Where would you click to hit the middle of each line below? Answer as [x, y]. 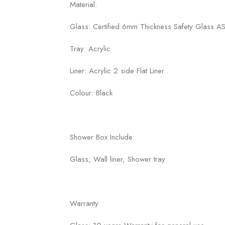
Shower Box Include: [102, 137]
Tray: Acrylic [90, 48]
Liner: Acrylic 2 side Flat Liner [117, 71]
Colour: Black [91, 93]
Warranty [84, 203]
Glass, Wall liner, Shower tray [118, 159]
